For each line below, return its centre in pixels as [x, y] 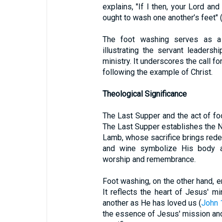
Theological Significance [144, 94]
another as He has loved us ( [152, 203]
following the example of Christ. [157, 72]
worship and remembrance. [149, 159]
